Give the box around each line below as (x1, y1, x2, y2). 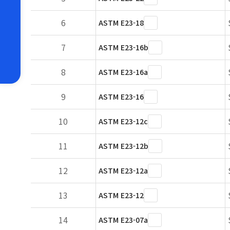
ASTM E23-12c (99, 116, 148, 126)
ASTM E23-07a (99, 215, 148, 225)
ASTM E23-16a (99, 67, 148, 77)
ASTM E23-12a (99, 165, 148, 176)
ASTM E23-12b (99, 141, 148, 151)
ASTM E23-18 (99, 17, 144, 28)
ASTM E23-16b (99, 42, 148, 52)
